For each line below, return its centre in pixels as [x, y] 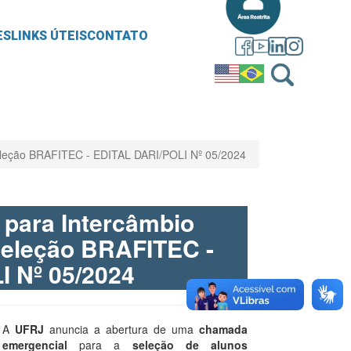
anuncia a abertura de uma [121, 329]
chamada [223, 329]
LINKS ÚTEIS [49, 36]
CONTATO [118, 36]
